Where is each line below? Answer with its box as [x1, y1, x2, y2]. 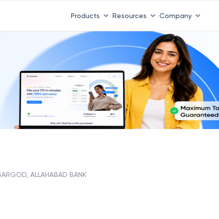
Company [159, 11, 192, 20]
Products [70, 11, 100, 20]
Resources [112, 11, 147, 20]
